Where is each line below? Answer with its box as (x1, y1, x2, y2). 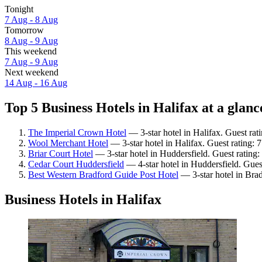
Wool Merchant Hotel (28, 137, 108, 148)
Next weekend (5, 67, 58, 77)
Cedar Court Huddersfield (28, 158, 124, 169)
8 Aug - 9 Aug (5, 35, 58, 46)
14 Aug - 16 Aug (5, 77, 67, 88)
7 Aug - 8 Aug (5, 14, 58, 25)
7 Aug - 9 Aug (5, 56, 58, 67)
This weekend (5, 46, 57, 56)
